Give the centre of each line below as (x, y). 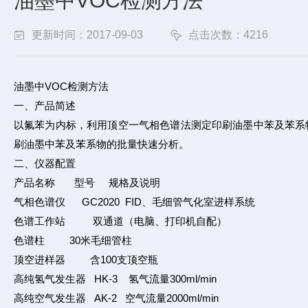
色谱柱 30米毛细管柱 (73, 240)
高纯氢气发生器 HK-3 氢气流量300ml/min (115, 279)
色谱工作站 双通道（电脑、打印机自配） (120, 221)
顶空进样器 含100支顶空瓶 (86, 260)
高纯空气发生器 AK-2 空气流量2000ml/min (116, 298)
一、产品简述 (45, 106)
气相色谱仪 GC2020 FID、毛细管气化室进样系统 (134, 202)
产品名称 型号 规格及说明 (87, 183)
